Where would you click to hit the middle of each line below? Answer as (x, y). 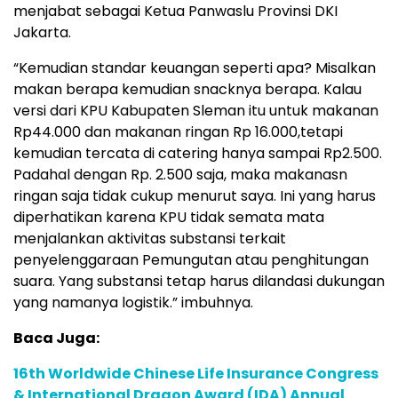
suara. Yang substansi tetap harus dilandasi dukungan (199, 281)
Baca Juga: (56, 338)
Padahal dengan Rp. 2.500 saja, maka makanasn (180, 174)
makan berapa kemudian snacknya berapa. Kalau (187, 89)
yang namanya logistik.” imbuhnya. (133, 302)
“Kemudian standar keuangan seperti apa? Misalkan (195, 68)
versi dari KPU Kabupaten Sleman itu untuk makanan (196, 110)
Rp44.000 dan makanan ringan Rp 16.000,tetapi (178, 131)
